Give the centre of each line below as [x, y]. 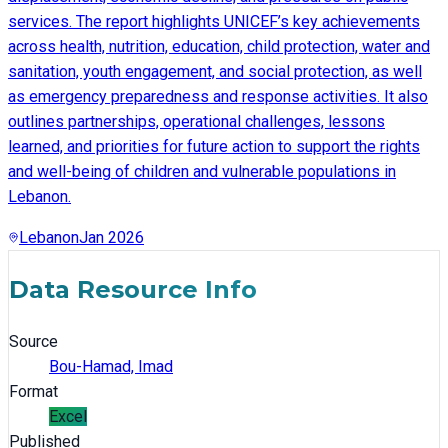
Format [33, 391]
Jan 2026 [111, 237]
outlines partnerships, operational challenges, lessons [196, 121]
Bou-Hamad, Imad [111, 366]
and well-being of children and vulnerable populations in [202, 171]
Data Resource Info [133, 289]
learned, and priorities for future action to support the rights [214, 146]
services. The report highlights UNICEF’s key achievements [214, 21]
